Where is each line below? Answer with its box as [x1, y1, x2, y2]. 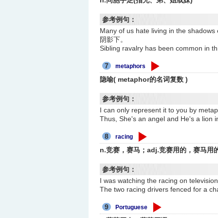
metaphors [115, 63, 146, 70]
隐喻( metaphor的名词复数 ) [100, 75, 188, 84]
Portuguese [115, 204, 148, 211]
